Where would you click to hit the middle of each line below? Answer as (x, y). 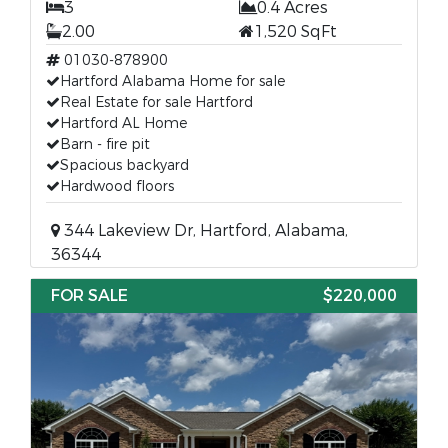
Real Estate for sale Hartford (156, 102)
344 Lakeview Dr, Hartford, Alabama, (204, 230)
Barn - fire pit (105, 144)
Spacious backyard (124, 165)
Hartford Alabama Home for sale (172, 81)
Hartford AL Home (123, 123)
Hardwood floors (117, 186)
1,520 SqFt (295, 31)
